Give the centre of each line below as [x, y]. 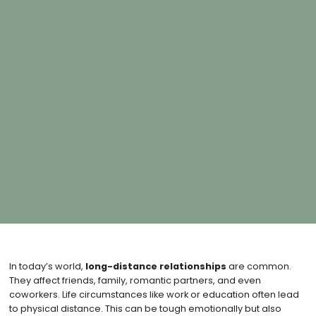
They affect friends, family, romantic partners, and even [135, 280]
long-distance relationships [156, 266]
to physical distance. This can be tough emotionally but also [145, 308]
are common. [259, 266]
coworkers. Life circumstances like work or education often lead [154, 294]
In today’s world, [47, 266]
